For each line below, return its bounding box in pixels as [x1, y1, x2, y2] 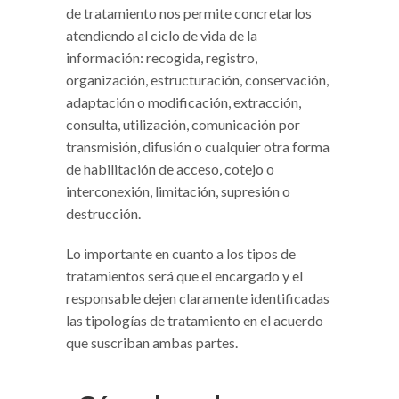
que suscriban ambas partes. [66, 334, 238, 352]
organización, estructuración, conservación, [66, 71, 329, 89]
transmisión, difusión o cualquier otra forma [66, 138, 330, 156]
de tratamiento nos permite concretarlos [66, 4, 312, 22]
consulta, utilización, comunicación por [66, 116, 300, 134]
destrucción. [66, 205, 141, 223]
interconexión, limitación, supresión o [66, 183, 290, 200]
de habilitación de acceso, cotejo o [66, 160, 274, 178]
